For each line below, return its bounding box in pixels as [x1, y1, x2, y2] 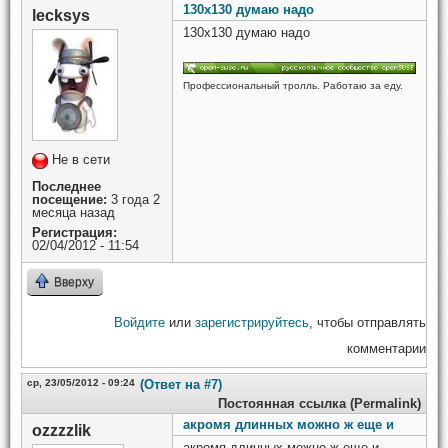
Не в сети [52, 152, 110, 167]
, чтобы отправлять [309, 315, 426, 330]
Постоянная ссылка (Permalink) [218, 396, 421, 411]
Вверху [54, 275, 94, 289]
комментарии [347, 341, 426, 356]
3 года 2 [107, 192, 160, 207]
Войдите [114, 315, 165, 330]
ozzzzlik [32, 422, 91, 439]
